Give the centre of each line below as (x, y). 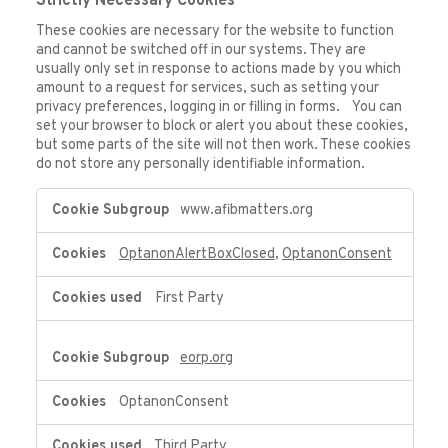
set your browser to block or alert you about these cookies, (221, 126)
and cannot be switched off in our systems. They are (200, 50)
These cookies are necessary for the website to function (214, 31)
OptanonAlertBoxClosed (196, 255)
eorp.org (206, 359)
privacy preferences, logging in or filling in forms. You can (218, 107)
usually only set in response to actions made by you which (218, 69)
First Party (189, 299)
